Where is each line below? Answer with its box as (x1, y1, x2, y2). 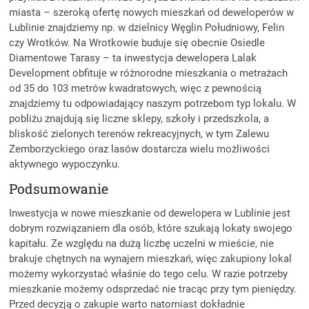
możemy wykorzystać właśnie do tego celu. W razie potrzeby (9, 267, 288, 280)
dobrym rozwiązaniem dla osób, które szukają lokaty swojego (9, 221, 293, 235)
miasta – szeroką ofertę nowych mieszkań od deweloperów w (9, 6, 295, 19)
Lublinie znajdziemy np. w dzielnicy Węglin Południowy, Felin (9, 21, 285, 34)
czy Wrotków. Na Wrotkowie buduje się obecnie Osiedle (9, 36, 266, 49)
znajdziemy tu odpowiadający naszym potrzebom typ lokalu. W (9, 97, 297, 110)
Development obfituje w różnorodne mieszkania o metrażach (9, 66, 288, 79)
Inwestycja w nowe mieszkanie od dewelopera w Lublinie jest (9, 206, 291, 219)
